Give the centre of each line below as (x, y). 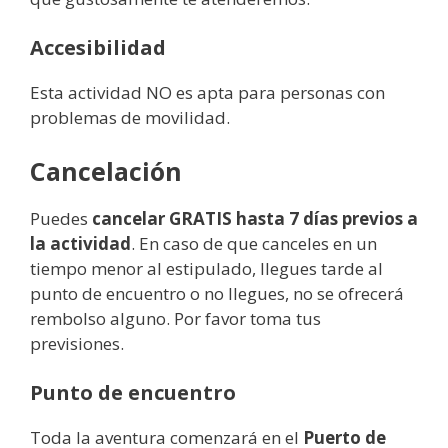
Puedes (61, 218)
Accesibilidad (98, 47)
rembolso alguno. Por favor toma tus (175, 318)
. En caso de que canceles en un (254, 243)
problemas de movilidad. (130, 117)
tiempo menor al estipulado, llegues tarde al (206, 268)
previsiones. (77, 343)
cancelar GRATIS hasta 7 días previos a (255, 218)
